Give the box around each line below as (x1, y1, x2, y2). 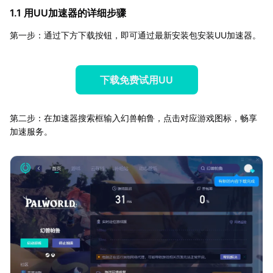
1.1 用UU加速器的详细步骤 (10, 6, 126, 19)
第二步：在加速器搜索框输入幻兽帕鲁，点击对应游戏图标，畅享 (10, 112, 257, 123)
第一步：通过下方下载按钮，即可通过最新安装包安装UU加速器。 (10, 29, 261, 40)
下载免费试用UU (100, 73, 173, 86)
